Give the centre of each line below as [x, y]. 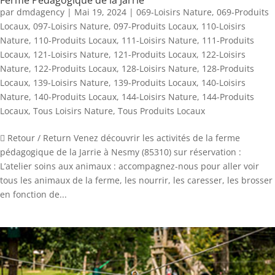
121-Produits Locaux [155, 54]
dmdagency [41, 12]
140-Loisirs [223, 83]
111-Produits [228, 40]
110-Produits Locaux [75, 40]
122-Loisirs [223, 54]
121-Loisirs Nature [71, 54]
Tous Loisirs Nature [73, 111]
